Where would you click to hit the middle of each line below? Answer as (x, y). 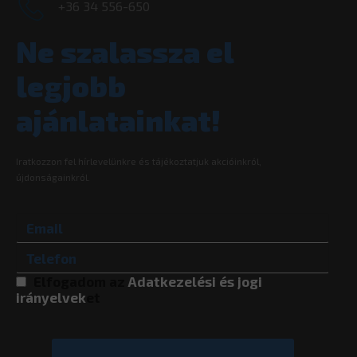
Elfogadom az (81, 282)
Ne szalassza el (125, 52)
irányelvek (51, 298)
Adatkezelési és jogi (195, 282)
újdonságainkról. (53, 177)
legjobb (71, 86)
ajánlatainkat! (118, 120)
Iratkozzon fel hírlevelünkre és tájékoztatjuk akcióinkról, (139, 161)
